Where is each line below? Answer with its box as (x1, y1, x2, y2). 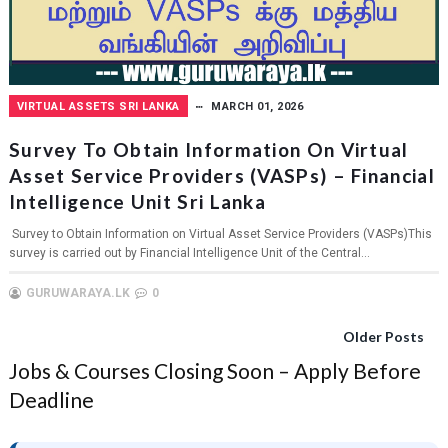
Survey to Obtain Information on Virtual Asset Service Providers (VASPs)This (8, 226, 432, 241)
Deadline (8, 386, 94, 412)
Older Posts (343, 327, 425, 345)
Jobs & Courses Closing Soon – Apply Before (8, 357, 421, 383)
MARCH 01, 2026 (211, 99, 304, 113)
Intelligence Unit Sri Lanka (8, 189, 267, 213)
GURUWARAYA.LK (25, 285, 130, 300)
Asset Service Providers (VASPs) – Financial (8, 163, 435, 187)
